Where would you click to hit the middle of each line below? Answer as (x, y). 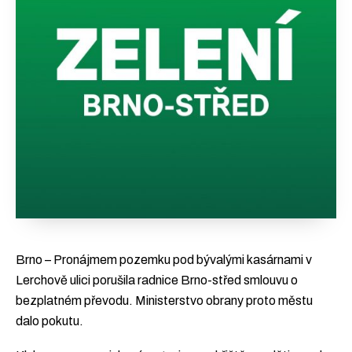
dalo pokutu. (49, 321)
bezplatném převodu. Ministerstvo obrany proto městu (164, 301)
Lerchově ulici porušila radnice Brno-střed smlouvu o (157, 280)
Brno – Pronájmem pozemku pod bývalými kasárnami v (164, 260)
